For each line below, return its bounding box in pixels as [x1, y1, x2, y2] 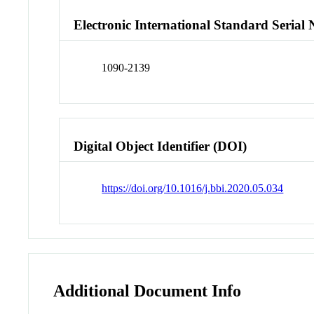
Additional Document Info [53, 282, 242, 301]
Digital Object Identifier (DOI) [74, 138, 247, 153]
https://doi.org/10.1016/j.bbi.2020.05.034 [102, 182, 284, 195]
